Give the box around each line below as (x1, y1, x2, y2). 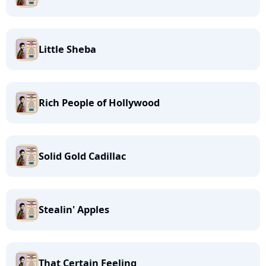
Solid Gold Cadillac (39, 150, 126, 163)
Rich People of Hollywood (39, 96, 160, 109)
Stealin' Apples (39, 203, 109, 216)
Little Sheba (39, 43, 96, 56)
